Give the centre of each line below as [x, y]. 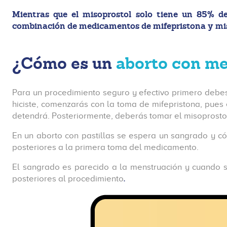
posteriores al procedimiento [68, 179]
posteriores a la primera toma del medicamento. [105, 147]
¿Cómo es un [64, 63]
